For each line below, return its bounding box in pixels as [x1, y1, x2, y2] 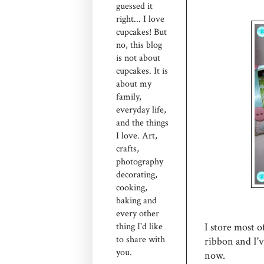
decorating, [116, 169, 157, 181]
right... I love [116, 13, 164, 25]
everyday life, [116, 104, 166, 116]
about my [116, 78, 151, 90]
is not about [116, 52, 160, 64]
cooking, [116, 181, 147, 194]
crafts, [116, 143, 139, 155]
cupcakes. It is [116, 65, 168, 77]
